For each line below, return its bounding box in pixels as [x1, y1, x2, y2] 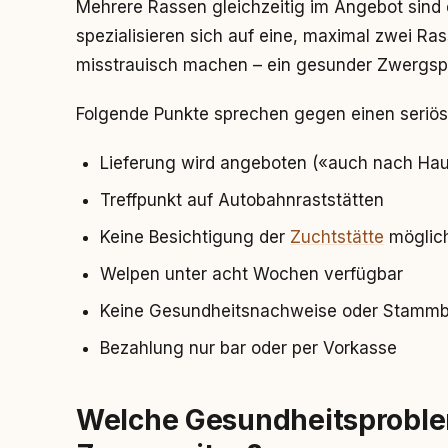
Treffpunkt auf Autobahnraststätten [100, 190, 384, 210]
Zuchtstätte [290, 227, 384, 247]
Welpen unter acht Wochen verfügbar [100, 264, 403, 284]
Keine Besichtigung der [100, 227, 290, 247]
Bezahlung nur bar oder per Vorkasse [100, 338, 397, 358]
